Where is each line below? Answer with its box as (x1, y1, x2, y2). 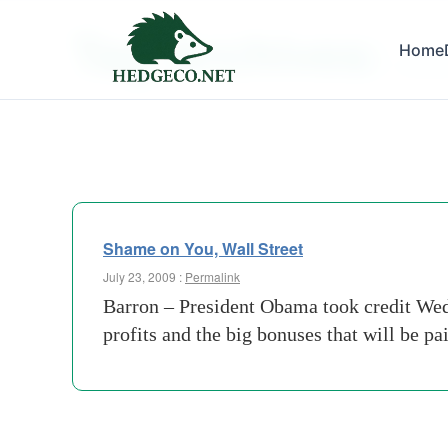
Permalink (185, 268, 240, 285)
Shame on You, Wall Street (103, 237, 303, 260)
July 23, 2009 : (103, 268, 185, 285)
